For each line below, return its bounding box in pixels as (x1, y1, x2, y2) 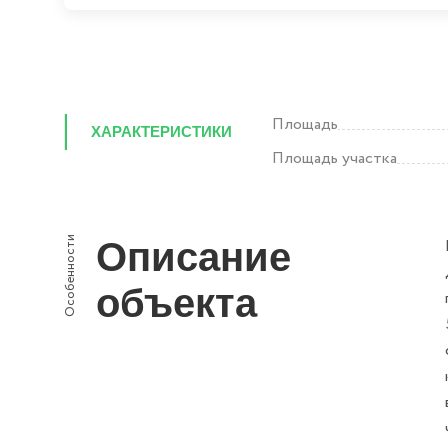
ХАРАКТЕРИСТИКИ (91, 123, 232, 140)
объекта (96, 281, 257, 325)
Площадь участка (272, 147, 397, 170)
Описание (96, 235, 291, 279)
